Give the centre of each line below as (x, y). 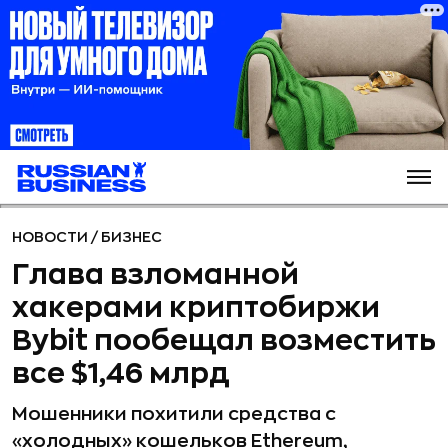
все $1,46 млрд (120, 374)
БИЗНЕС (131, 237)
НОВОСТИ (51, 237)
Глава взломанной (155, 275)
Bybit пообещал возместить (224, 341)
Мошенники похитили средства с (174, 414)
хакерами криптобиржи (196, 308)
